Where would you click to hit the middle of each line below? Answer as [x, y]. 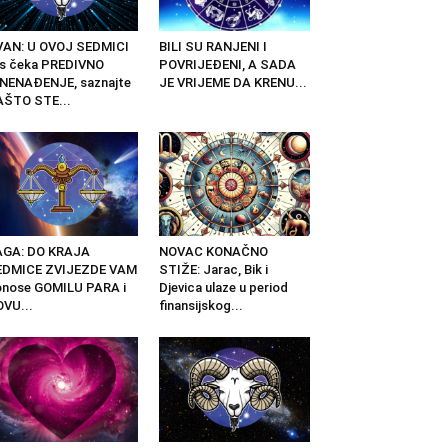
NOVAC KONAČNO [213, 252]
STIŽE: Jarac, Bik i [213, 270]
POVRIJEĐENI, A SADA [227, 65]
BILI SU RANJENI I [212, 47]
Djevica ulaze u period [223, 288]
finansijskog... [200, 306]
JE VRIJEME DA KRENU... [232, 83]
